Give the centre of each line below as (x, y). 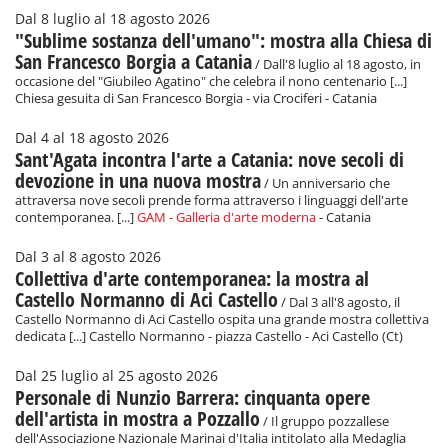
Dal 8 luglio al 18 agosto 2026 (112, 19)
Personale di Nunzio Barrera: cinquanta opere (192, 398)
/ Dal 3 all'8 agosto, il (339, 303)
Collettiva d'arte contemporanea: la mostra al (192, 279)
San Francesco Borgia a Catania (133, 62)
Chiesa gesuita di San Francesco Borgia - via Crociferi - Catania (196, 99)
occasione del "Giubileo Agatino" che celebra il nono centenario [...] (211, 82)
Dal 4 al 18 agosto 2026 (92, 138)
